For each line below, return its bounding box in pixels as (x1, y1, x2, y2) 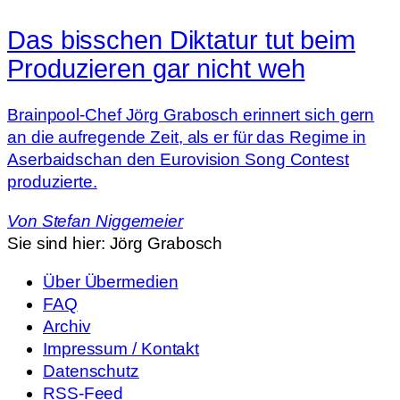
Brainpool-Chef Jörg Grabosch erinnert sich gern (7, 105, 375, 125)
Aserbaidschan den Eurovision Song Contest (7, 150, 349, 170)
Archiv (43, 317, 91, 337)
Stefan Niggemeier (41, 211, 183, 230)
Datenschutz (43, 362, 139, 381)
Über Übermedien (43, 272, 179, 292)
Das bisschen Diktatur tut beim (7, 25, 355, 54)
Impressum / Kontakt (43, 339, 200, 359)
